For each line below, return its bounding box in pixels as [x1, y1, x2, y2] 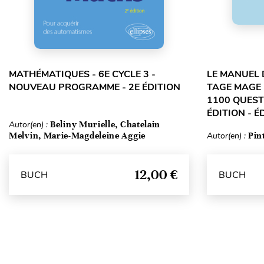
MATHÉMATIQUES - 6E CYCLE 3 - [9, 68, 156, 81]
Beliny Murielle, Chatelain [50, 119, 161, 130]
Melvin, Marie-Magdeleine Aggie [9, 130, 146, 141]
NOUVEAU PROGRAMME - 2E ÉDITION [9, 81, 180, 94]
